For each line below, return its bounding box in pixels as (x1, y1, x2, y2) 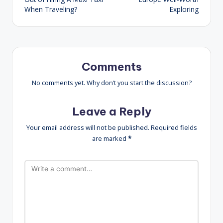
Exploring (170, 4, 199, 14)
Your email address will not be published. (26, 122, 149, 132)
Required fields (150, 122, 197, 132)
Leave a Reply (72, 104, 151, 118)
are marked (92, 133, 128, 143)
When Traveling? (24, 4, 77, 14)
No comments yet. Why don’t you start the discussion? (31, 78, 192, 87)
